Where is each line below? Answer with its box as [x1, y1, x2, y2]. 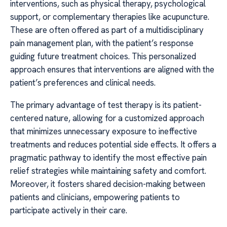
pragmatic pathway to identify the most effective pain [10, 152, 207, 164]
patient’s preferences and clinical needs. [10, 77, 156, 88]
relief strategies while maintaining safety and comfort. [10, 165, 206, 177]
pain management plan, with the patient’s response [10, 37, 194, 49]
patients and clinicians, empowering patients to [10, 192, 180, 203]
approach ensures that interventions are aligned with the [10, 63, 214, 75]
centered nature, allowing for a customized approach [10, 112, 204, 124]
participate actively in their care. [10, 205, 127, 216]
